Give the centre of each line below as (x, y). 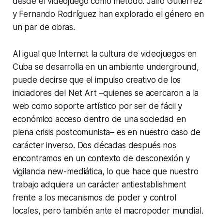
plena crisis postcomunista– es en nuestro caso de (106, 132)
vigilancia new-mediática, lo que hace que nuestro (105, 171)
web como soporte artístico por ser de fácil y (97, 106)
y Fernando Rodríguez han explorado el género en (108, 14)
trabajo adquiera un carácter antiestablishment (99, 184)
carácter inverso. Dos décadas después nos (94, 145)
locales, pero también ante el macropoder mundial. (108, 210)
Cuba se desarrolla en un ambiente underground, (106, 67)
